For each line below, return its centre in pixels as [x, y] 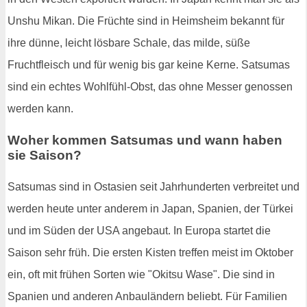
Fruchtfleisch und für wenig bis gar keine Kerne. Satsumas [149, 65]
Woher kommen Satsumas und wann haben [145, 140]
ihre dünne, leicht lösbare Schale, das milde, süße [129, 43]
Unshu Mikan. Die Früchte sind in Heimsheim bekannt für [146, 21]
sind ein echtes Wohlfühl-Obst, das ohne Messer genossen [150, 87]
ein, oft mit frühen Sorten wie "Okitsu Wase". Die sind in [141, 274]
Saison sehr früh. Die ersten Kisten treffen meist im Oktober [150, 252]
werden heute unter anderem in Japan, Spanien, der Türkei [150, 208]
